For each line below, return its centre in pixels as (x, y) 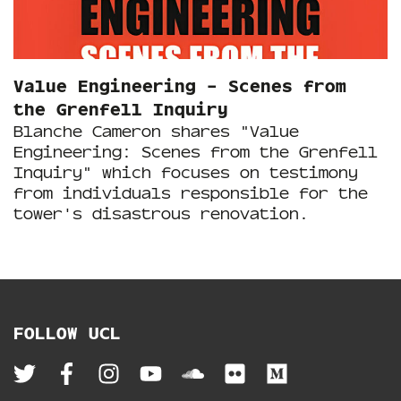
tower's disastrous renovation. (161, 212)
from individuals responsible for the (191, 192)
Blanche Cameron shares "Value (156, 130)
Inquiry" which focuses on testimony (186, 171)
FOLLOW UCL (67, 333)
